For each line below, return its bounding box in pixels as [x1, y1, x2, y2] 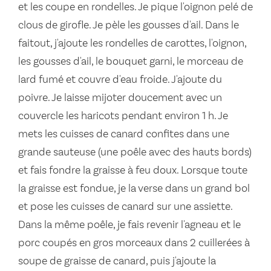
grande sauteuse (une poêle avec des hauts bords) [18, 147, 252, 158]
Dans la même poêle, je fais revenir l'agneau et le [18, 220, 241, 230]
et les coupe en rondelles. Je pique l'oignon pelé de [18, 2, 253, 13]
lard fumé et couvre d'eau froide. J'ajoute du [18, 74, 222, 85]
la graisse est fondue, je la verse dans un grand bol [18, 183, 250, 194]
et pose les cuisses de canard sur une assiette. [18, 201, 232, 212]
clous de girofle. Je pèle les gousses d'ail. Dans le [18, 20, 239, 31]
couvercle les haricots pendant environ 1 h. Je [18, 111, 228, 122]
